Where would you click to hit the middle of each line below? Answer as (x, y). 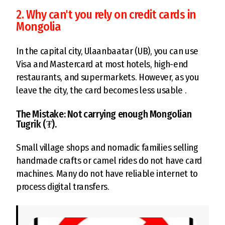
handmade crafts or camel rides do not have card (109, 160)
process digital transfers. (63, 186)
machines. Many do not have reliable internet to (107, 173)
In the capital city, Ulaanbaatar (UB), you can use (107, 51)
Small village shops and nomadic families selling (107, 147)
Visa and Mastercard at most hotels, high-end (102, 64)
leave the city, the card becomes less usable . (101, 90)
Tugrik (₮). (36, 124)
